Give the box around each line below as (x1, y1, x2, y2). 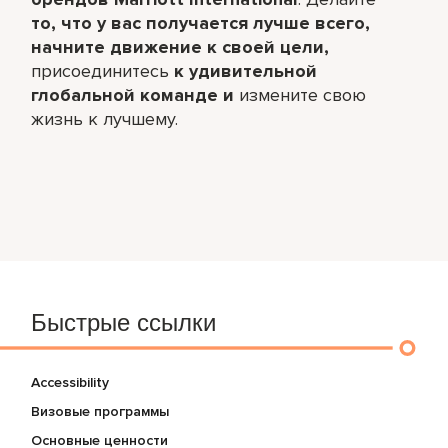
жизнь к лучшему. (31, 107, 179, 130)
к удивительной (174, 59, 318, 82)
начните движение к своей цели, (31, 35, 330, 58)
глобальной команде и (31, 83, 235, 106)
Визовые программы (31, 402, 170, 420)
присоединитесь (31, 59, 175, 82)
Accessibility (31, 373, 110, 391)
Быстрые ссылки (31, 312, 217, 337)
